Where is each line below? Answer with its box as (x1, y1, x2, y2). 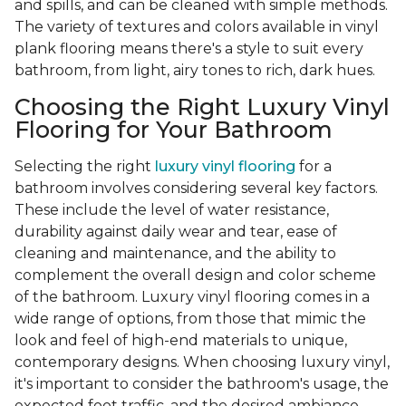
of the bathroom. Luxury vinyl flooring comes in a (14, 288, 370, 306)
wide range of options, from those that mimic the (14, 310, 366, 328)
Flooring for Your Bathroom (14, 116, 333, 144)
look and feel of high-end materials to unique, (14, 332, 347, 350)
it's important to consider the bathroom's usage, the (14, 375, 389, 393)
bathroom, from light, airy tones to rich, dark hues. (14, 62, 375, 80)
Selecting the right (14, 158, 155, 176)
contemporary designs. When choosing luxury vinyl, (14, 353, 390, 372)
